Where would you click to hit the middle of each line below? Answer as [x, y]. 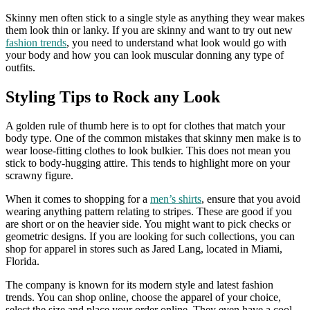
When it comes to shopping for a [78, 199]
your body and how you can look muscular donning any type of [145, 55]
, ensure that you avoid [251, 199]
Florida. [24, 262]
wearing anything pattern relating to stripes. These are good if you [149, 212]
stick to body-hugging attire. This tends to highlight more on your [148, 163]
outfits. [22, 67]
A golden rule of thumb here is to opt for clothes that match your [145, 126]
